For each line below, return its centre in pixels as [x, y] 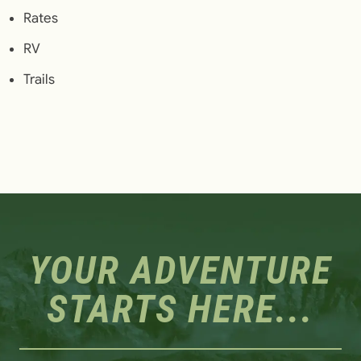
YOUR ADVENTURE [180, 270]
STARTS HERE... [180, 309]
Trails [39, 79]
